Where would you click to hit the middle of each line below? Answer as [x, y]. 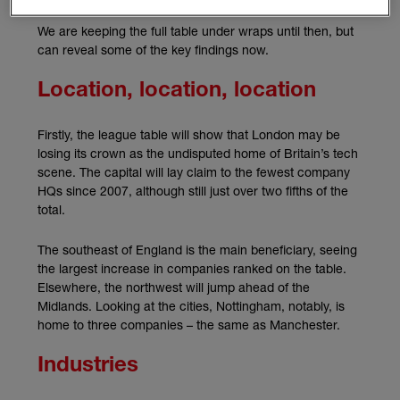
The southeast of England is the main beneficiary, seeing [197, 249]
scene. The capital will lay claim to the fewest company [194, 171]
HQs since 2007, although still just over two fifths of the [193, 190]
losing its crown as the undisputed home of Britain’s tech [198, 153]
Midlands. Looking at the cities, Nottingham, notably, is [191, 305]
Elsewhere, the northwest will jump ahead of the [174, 287]
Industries [88, 367]
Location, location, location [177, 92]
